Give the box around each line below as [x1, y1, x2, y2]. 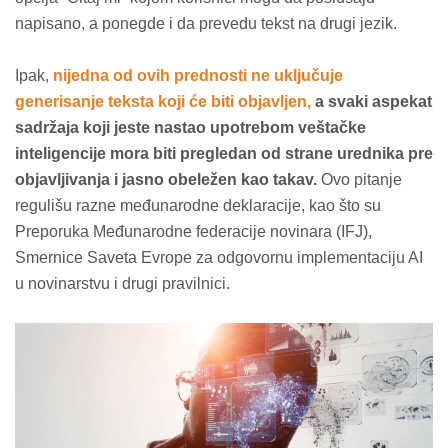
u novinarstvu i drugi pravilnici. [15, 275, 230, 292]
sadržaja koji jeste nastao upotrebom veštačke [15, 119, 366, 136]
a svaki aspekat [311, 93, 432, 110]
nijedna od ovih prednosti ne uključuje [53, 67, 343, 84]
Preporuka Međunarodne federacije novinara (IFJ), [15, 223, 372, 240]
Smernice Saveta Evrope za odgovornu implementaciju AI [15, 249, 423, 266]
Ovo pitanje [317, 171, 402, 188]
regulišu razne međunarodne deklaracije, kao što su [15, 197, 381, 214]
